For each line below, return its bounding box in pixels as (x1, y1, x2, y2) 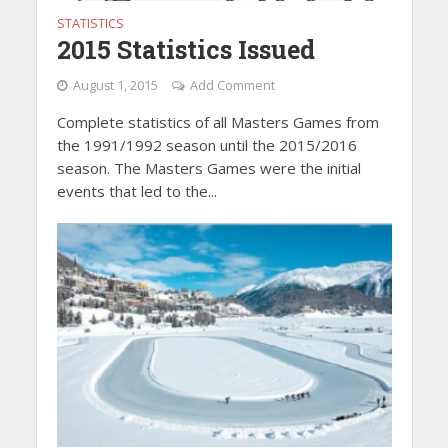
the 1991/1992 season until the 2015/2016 (56, 135, 357, 156)
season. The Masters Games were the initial (56, 158, 361, 179)
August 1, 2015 (72, 77, 158, 95)
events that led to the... (56, 181, 217, 202)
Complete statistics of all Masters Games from (56, 112, 379, 133)
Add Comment (189, 77, 275, 95)
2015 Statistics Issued (56, 33, 315, 67)
